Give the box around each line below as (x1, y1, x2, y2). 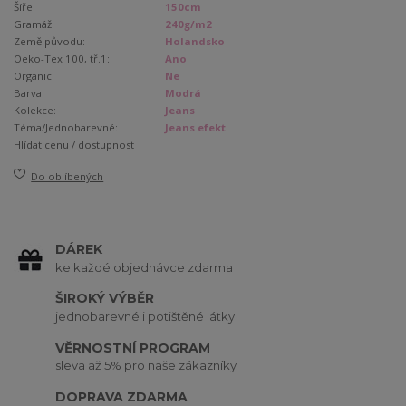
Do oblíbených (31, 169, 104, 183)
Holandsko (165, 34, 226, 49)
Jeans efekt (165, 121, 227, 135)
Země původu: (14, 34, 85, 49)
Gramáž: (14, 17, 54, 32)
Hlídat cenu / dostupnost (14, 138, 134, 152)
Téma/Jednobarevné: (14, 121, 118, 135)
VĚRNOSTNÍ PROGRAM (55, 339, 211, 356)
